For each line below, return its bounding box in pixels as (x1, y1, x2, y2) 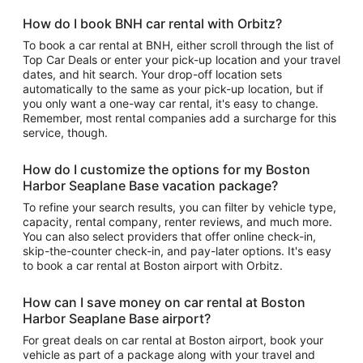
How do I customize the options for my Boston (23, 161, 310, 177)
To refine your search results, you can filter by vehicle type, (23, 200, 336, 214)
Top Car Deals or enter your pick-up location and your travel (23, 53, 340, 66)
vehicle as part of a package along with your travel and (23, 348, 315, 361)
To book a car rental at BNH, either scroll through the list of (23, 38, 334, 52)
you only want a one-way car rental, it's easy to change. (23, 96, 318, 110)
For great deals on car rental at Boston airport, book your (23, 333, 323, 347)
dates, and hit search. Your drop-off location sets (23, 67, 282, 81)
